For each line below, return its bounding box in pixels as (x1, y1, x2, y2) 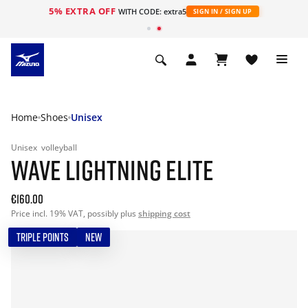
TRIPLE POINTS (16, 230, 69, 244)
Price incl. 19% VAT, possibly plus (11, 208, 138, 219)
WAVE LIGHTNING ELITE (11, 153, 214, 186)
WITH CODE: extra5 (118, 6, 186, 16)
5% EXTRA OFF (49, 5, 118, 17)
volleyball (41, 142, 77, 153)
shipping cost (138, 208, 190, 219)
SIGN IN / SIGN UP (192, 7, 252, 16)
